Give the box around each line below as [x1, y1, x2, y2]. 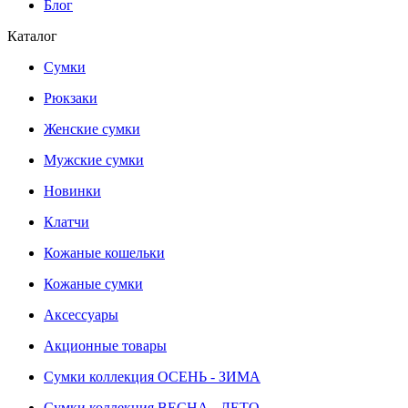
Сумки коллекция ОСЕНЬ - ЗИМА [44, 369, 260, 385]
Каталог [7, 28, 57, 45]
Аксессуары [44, 307, 118, 323]
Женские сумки [44, 121, 140, 138]
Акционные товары [44, 338, 167, 354]
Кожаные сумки [44, 276, 143, 292]
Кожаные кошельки [44, 245, 165, 261]
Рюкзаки [44, 90, 97, 107]
